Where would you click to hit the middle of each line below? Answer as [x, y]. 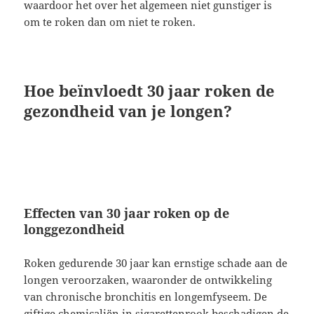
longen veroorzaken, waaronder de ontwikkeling [148, 279]
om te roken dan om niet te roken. [110, 21]
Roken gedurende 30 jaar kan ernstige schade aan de [156, 262]
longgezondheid [75, 229]
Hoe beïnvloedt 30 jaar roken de [150, 90]
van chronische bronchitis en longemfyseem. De [146, 296]
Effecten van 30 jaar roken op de [127, 213]
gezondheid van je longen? [128, 110]
